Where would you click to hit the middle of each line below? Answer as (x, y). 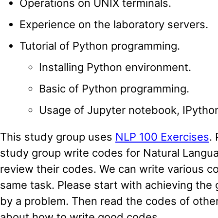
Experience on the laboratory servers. (114, 24)
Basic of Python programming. (114, 88)
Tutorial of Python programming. (100, 45)
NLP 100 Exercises (162, 136)
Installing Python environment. (115, 67)
